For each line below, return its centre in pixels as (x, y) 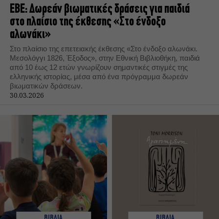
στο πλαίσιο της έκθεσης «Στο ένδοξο (88, 22)
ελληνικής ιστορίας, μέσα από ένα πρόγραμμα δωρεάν (99, 77)
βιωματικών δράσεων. (46, 86)
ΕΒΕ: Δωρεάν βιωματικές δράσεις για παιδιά (100, 10)
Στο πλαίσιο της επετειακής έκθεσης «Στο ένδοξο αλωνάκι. (104, 49)
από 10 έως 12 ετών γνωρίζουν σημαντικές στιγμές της (99, 67)
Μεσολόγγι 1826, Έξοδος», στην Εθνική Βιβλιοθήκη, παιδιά (105, 58)
